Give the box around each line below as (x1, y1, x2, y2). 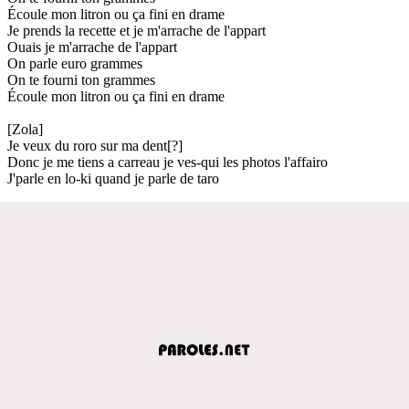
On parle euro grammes (7, 55, 142, 71)
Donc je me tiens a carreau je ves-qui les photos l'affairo (7, 153, 328, 170)
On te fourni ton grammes (7, 71, 155, 88)
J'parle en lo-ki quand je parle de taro (7, 170, 219, 186)
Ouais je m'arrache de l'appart (7, 38, 177, 55)
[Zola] (7, 121, 43, 137)
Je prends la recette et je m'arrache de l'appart (7, 22, 266, 38)
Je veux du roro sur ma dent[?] (7, 137, 183, 153)
